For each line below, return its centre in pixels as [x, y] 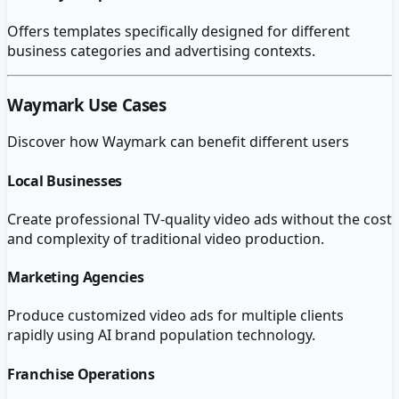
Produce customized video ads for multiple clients [175, 316]
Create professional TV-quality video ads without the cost [199, 219]
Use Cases [125, 104]
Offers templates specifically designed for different [179, 31]
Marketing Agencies [76, 277]
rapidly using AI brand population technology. [161, 335]
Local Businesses [65, 180]
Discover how [55, 142]
